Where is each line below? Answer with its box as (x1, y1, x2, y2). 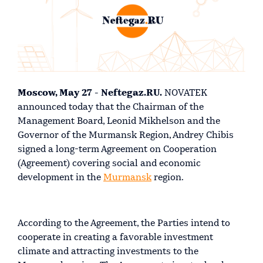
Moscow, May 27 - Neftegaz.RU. (18, 88, 162, 98)
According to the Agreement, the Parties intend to (18, 218, 230, 228)
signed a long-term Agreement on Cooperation (18, 144, 217, 154)
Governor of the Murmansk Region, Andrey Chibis (18, 130, 234, 140)
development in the (18, 173, 103, 183)
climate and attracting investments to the (18, 247, 198, 257)
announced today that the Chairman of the (18, 102, 204, 112)
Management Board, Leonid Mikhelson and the (18, 116, 220, 126)
